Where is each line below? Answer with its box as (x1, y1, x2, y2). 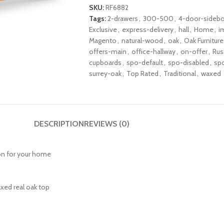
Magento (88, 36, 116, 45)
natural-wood (121, 36, 163, 45)
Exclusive (88, 25, 117, 34)
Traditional (163, 69, 196, 78)
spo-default (126, 58, 163, 67)
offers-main (88, 47, 126, 56)
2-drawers (107, 14, 138, 23)
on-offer (180, 47, 207, 56)
